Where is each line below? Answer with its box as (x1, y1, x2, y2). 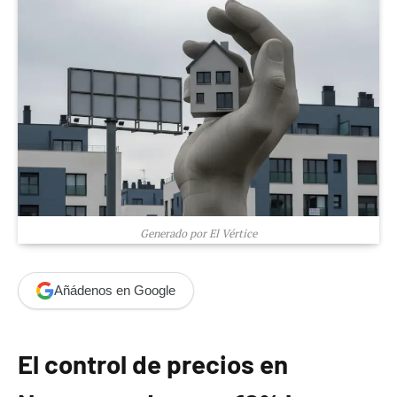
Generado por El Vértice (140, 225, 257, 241)
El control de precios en (18, 347, 288, 379)
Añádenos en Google (54, 283, 175, 299)
